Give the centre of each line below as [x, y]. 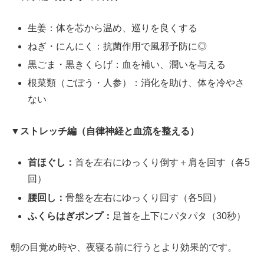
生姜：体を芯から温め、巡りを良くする [113, 28]
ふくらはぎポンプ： [70, 216]
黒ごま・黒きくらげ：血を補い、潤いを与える [127, 65]
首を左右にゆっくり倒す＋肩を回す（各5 [163, 163]
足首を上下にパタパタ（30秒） [179, 216]
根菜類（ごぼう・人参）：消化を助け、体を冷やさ [136, 83]
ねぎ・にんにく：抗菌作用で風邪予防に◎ [118, 46]
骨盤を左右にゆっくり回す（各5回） [144, 197]
